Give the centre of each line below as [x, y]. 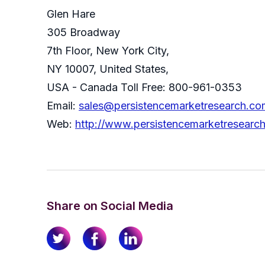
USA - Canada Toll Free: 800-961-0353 [144, 88]
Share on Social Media [110, 206]
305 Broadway [83, 33]
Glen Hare [71, 14]
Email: [63, 106]
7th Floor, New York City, [109, 51]
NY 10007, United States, [108, 69]
